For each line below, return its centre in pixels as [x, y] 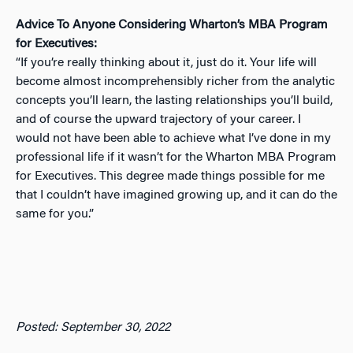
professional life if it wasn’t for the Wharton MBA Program [176, 158]
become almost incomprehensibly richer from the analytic [175, 82]
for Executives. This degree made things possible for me [170, 177]
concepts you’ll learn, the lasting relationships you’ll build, [174, 101]
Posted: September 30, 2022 [93, 328]
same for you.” [55, 215]
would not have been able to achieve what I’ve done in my [173, 139]
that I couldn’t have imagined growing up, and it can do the [176, 196]
